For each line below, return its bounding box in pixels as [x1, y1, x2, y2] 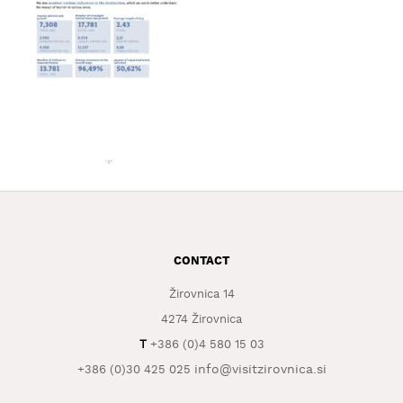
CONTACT [174, 254, 229, 269]
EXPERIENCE [18, 54, 96, 70]
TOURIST [18, 93, 72, 109]
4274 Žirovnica [161, 312, 242, 327]
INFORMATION [18, 109, 103, 125]
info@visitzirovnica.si [193, 362, 327, 378]
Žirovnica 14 [168, 287, 235, 302]
